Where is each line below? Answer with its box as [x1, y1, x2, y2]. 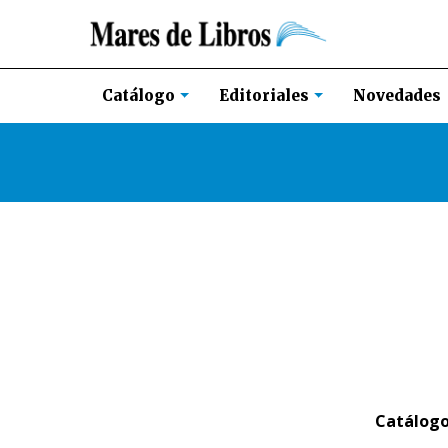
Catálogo [102, 86, 179, 106]
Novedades [353, 85, 441, 105]
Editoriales [219, 86, 313, 106]
